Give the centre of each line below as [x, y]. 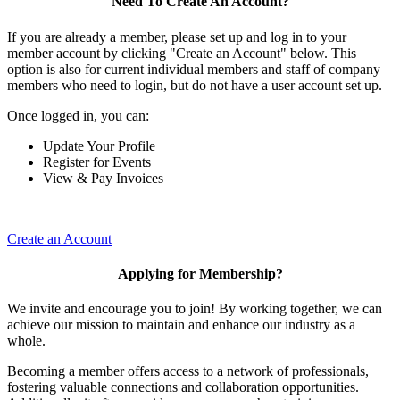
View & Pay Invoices [103, 178]
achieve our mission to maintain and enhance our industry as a [181, 325]
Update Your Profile [99, 146]
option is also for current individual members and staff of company [194, 69]
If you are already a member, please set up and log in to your [177, 37]
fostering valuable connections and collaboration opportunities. [183, 387]
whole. [26, 341]
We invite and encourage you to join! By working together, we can [195, 309]
